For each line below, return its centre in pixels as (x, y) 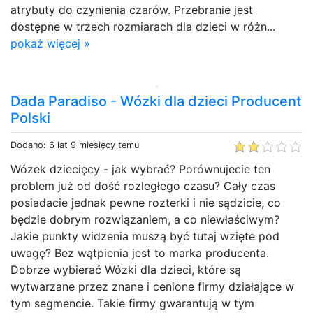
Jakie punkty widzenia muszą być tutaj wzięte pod (145, 236)
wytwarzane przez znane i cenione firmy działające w (152, 286)
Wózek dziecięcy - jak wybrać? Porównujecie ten (140, 169)
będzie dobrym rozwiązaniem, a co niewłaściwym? (145, 219)
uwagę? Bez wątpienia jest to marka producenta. (140, 253)
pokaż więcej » (50, 43)
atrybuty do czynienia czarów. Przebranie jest (132, 9)
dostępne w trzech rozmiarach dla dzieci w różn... (143, 26)
